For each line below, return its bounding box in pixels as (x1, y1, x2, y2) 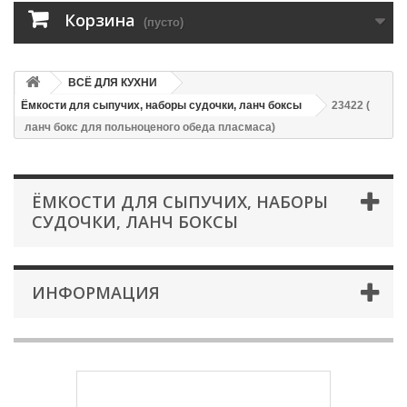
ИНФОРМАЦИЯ (32, 282, 160, 303)
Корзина (65, 9, 135, 31)
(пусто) (144, 15, 184, 29)
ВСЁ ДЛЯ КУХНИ (68, 76, 157, 89)
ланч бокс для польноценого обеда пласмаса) (25, 121, 275, 134)
